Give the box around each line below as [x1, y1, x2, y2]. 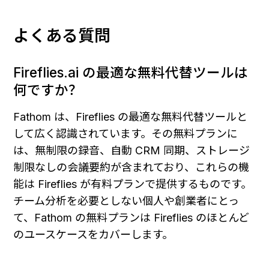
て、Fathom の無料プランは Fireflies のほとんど [13, 211, 249, 225]
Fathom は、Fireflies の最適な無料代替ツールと [13, 110, 247, 124]
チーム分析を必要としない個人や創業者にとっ [13, 195, 239, 208]
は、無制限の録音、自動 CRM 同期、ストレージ [13, 144, 250, 157]
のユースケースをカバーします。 [13, 228, 173, 241]
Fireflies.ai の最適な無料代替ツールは [13, 64, 248, 81]
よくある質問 [13, 25, 110, 46]
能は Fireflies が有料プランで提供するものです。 [13, 178, 252, 191]
